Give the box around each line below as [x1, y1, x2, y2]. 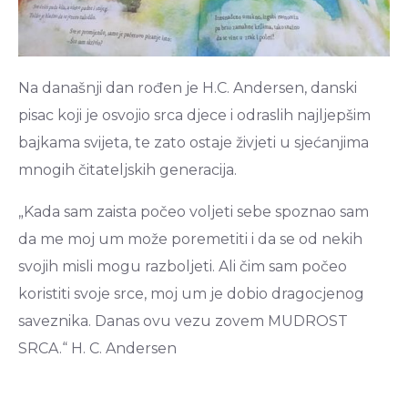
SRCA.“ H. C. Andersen [18, 339, 177, 357]
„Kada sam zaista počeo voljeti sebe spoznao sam [18, 202, 369, 220]
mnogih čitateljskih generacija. [18, 160, 237, 178]
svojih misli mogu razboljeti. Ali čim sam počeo [18, 257, 347, 275]
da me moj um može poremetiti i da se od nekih [18, 229, 362, 248]
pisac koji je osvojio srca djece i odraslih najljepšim [18, 106, 371, 124]
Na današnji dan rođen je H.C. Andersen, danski [18, 78, 357, 97]
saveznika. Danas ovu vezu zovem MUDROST [18, 311, 348, 330]
